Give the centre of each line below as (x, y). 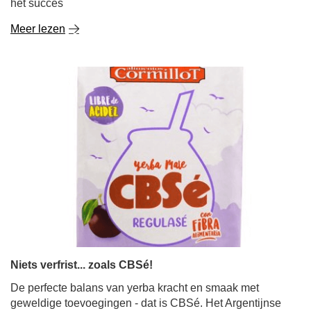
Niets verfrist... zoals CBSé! (82, 265)
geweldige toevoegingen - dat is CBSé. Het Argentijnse (146, 303)
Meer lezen (38, 29)
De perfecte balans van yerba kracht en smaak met (135, 288)
